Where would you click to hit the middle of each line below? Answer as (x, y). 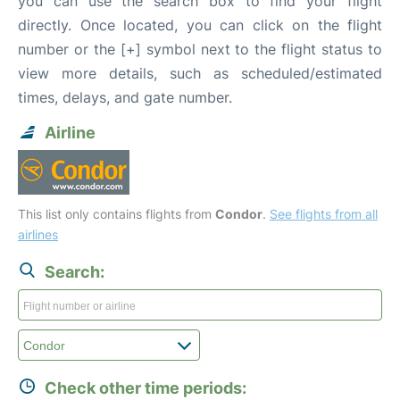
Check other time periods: (146, 388)
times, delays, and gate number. (125, 97)
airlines (38, 234)
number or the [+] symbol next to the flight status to (200, 49)
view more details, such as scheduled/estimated (200, 73)
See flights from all (324, 214)
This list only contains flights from (117, 214)
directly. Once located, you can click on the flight (200, 25)
